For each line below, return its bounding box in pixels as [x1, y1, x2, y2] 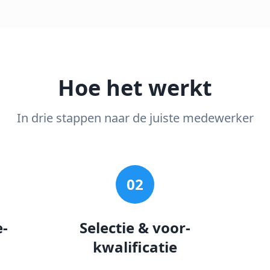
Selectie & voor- [79, 218, 190, 237]
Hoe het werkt [58, 73, 212, 102]
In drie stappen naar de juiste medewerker [16, 110, 254, 126]
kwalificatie [92, 237, 177, 257]
